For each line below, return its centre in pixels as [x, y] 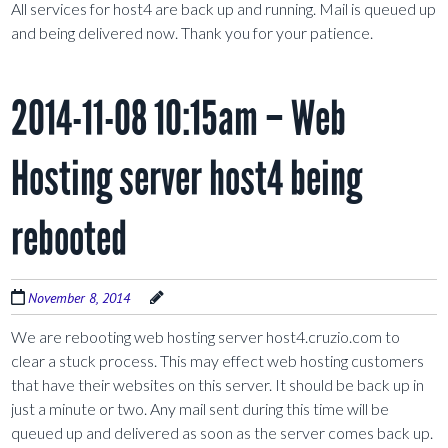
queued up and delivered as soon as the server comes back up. [222, 433]
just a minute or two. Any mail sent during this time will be [200, 409]
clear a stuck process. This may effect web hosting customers [218, 361]
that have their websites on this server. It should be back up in [218, 385]
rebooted [69, 239]
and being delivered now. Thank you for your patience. [192, 33]
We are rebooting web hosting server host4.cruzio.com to [206, 337]
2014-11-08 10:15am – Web [179, 119]
